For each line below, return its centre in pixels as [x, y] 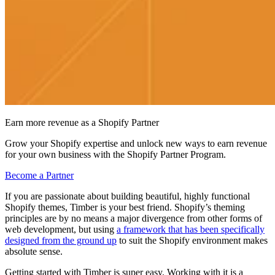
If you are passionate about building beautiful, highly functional [127, 196]
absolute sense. [34, 251]
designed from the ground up [61, 240]
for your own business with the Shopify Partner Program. [115, 154]
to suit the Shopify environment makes [192, 240]
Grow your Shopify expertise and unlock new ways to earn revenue [136, 143]
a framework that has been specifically [191, 229]
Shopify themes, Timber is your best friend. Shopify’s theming [125, 207]
